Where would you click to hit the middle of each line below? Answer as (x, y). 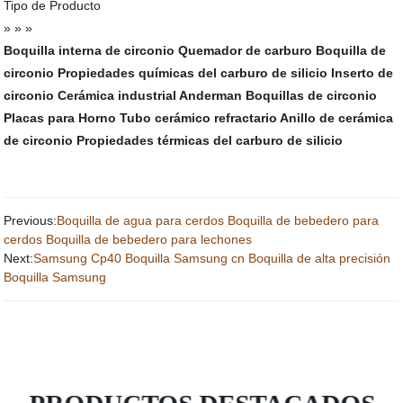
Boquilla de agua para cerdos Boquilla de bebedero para (218, 220)
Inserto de (363, 73)
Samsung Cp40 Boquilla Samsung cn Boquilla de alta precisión (212, 258)
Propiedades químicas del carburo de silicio (193, 73)
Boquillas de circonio (312, 95)
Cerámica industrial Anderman (150, 95)
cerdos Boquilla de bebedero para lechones (128, 239)
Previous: (31, 220)
